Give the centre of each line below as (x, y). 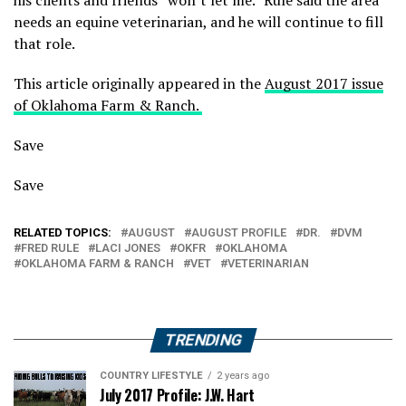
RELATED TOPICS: (63, 232)
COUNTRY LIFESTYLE (151, 375)
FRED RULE (50, 247)
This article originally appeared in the (139, 83)
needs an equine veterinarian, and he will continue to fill (198, 21)
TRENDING (203, 339)
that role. (44, 43)
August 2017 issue (324, 83)
